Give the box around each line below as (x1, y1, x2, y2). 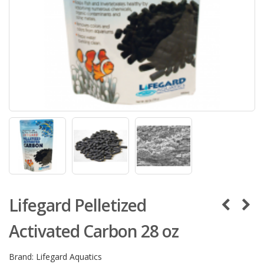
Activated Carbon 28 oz (9, 220, 179, 243)
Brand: (9, 251, 34, 263)
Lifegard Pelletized (9, 194, 146, 217)
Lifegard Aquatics (36, 251, 102, 263)
